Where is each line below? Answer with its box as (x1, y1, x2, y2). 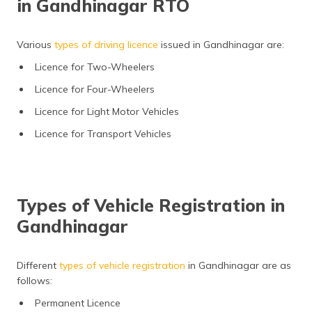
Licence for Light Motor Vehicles (35, 105, 182, 118)
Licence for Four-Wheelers (35, 83, 155, 95)
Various (17, 38, 54, 51)
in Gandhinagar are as (185, 259, 291, 272)
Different (17, 259, 59, 272)
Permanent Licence (35, 297, 120, 309)
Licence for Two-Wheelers (35, 61, 155, 73)
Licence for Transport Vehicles (35, 127, 171, 140)
